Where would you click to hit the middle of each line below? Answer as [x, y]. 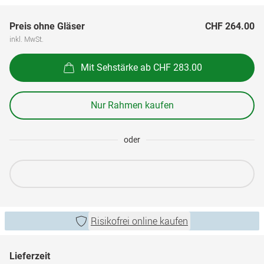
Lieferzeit [30, 256]
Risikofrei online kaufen [139, 221]
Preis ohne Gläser [47, 26]
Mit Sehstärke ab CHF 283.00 [141, 67]
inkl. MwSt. [27, 39]
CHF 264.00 [230, 26]
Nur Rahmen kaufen [132, 105]
